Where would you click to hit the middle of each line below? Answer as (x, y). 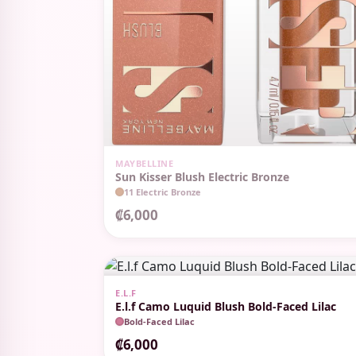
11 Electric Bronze (163, 192)
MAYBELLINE (144, 163)
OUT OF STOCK (153, 157)
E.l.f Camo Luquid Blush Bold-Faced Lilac (226, 306)
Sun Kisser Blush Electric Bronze (202, 176)
